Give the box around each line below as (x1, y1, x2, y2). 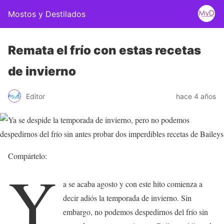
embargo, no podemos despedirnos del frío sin (63, 206, 208, 217)
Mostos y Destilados (8, 9, 85, 19)
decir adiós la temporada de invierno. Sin (63, 192, 192, 203)
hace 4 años (176, 91, 216, 100)
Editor (26, 91, 45, 100)
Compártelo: (8, 150, 47, 161)
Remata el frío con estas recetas (8, 43, 201, 57)
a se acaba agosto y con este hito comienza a (63, 178, 203, 189)
